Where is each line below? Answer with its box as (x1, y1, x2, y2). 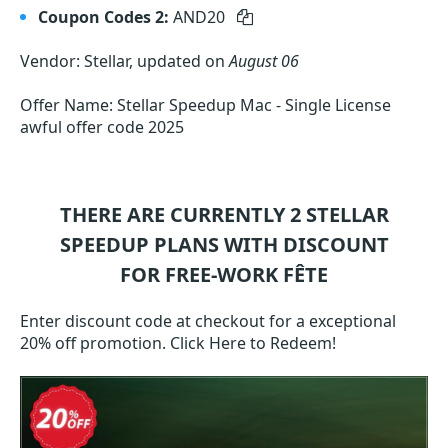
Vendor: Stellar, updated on (20, 50, 229, 72)
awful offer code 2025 (20, 116, 184, 138)
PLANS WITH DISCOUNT (153, 231, 389, 258)
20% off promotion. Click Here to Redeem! (20, 332, 336, 354)
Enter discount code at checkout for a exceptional (20, 310, 396, 332)
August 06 (229, 50, 299, 72)
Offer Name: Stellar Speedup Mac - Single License (20, 94, 391, 116)
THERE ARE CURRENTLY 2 (59, 201, 306, 228)
